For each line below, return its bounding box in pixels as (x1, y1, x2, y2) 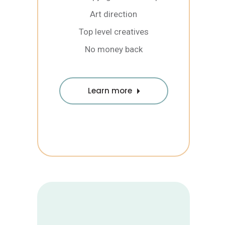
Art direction (90, 9, 137, 19)
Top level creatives (78, 26, 149, 37)
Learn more (87, 85, 132, 96)
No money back (84, 44, 143, 54)
